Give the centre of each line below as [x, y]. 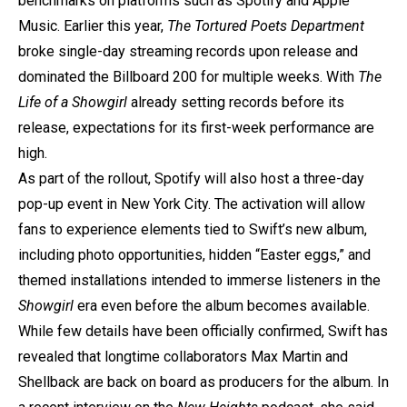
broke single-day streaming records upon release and [188, 51]
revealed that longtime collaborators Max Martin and [183, 356]
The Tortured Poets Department [266, 25]
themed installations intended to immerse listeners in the [199, 280]
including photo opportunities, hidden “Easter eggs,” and [194, 254]
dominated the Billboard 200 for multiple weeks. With [188, 76]
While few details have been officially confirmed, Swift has [203, 331]
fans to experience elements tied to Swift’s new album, [193, 229]
